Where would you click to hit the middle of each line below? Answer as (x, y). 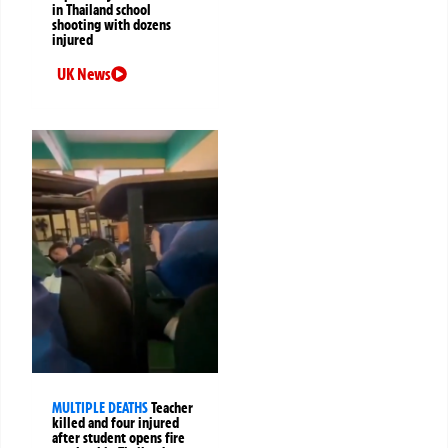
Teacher (172, 407)
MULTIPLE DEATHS (100, 407)
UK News (84, 73)
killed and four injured (115, 422)
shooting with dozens (111, 24)
